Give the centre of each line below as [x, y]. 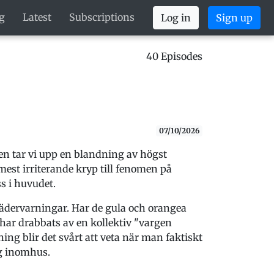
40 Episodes [174, 56]
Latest [37, 17]
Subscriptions [102, 17]
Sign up [234, 18]
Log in [176, 18]
